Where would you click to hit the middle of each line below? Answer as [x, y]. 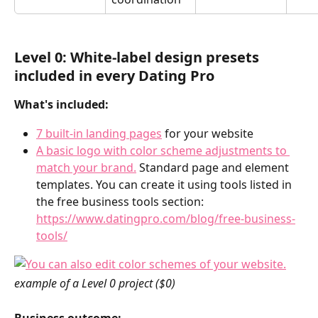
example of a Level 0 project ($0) [95, 284]
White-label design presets [166, 57]
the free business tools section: [121, 202]
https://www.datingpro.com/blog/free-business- [166, 219]
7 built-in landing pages [99, 133]
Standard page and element [214, 168]
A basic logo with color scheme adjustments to [163, 151]
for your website [208, 133]
